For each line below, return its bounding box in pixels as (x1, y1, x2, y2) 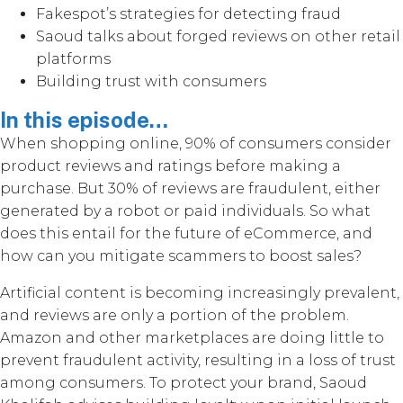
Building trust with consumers (36, 72, 266, 90)
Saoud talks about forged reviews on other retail (36, 27, 400, 45)
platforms (36, 49, 111, 67)
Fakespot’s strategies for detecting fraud (36, 4, 345, 22)
